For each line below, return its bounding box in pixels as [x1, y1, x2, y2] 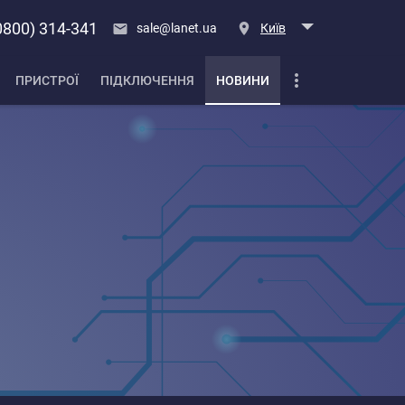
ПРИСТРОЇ [15, 73, 79, 88]
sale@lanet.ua [137, 20, 217, 35]
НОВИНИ [216, 73, 269, 88]
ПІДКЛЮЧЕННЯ [100, 73, 194, 88]
